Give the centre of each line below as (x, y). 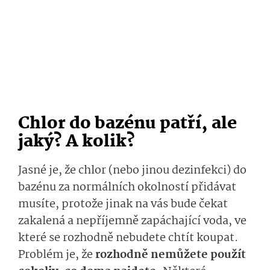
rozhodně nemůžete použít (171, 255)
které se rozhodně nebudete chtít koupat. (128, 238)
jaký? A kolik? (78, 142)
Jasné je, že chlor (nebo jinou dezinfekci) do (132, 171)
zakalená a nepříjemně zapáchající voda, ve (132, 221)
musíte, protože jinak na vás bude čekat (123, 205)
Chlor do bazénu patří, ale (127, 124)
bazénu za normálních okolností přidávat (127, 188)
